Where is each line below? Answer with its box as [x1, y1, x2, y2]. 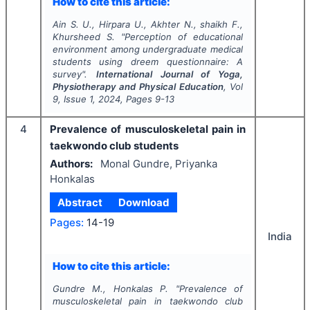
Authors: [50, 157, 93, 171]
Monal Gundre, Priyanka [100, 157, 217, 171]
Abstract [57, 195, 103, 209]
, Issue [57, 93, 89, 104]
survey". [52, 68, 96, 80]
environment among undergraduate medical [52, 43, 244, 55]
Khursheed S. [52, 30, 115, 42]
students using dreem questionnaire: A [52, 55, 244, 67]
